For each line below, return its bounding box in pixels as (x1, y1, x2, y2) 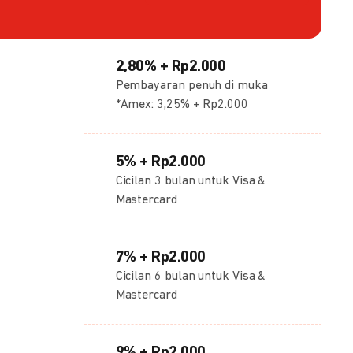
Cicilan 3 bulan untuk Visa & (115, 175, 266, 188)
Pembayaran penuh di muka (115, 80, 268, 92)
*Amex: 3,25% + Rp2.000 (115, 98, 248, 111)
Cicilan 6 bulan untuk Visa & (115, 270, 266, 283)
